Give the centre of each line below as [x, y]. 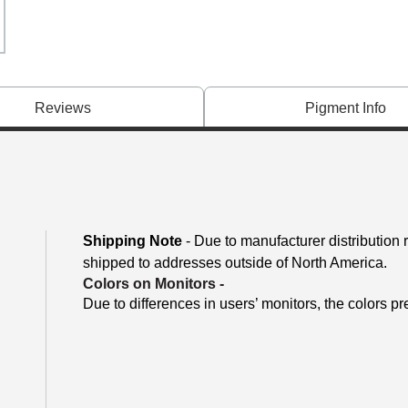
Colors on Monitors [149, 284]
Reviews [62, 108]
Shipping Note [133, 241]
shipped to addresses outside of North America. [235, 263]
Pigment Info [346, 108]
